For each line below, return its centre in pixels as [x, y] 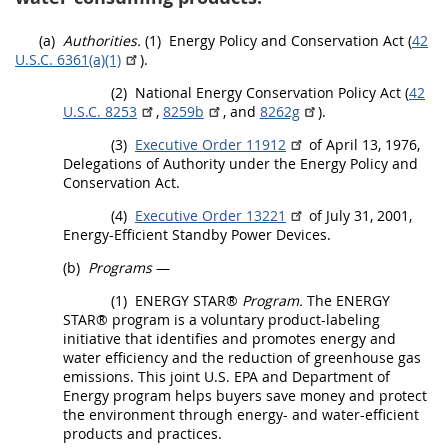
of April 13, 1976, [362, 144]
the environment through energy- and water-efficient [241, 414]
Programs [120, 267]
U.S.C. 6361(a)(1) [68, 59]
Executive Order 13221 [210, 215]
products [93, 433]
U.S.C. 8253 [100, 111]
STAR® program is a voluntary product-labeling [221, 319]
